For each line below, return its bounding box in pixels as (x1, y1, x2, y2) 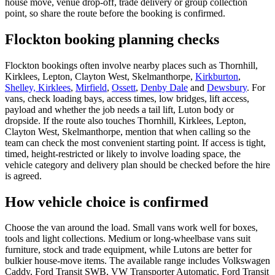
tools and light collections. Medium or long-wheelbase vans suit (5, 233, 250, 244)
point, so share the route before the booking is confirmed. (5, 7, 225, 18)
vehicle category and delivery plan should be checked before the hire (5, 159, 270, 170)
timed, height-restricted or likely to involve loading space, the (5, 148, 241, 159)
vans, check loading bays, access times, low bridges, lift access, (5, 93, 249, 104)
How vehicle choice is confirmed (5, 193, 208, 210)
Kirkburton (195, 71, 238, 82)
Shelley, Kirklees (5, 82, 71, 93)
